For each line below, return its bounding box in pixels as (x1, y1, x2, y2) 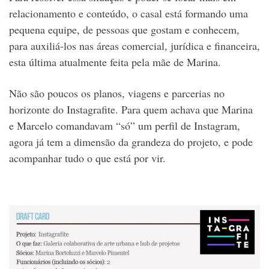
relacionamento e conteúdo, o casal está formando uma (9, 6, 248, 21)
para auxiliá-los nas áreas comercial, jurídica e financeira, (9, 38, 260, 53)
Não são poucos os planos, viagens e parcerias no (9, 86, 225, 101)
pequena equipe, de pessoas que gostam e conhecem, (9, 22, 240, 37)
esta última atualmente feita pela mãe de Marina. (9, 55, 221, 70)
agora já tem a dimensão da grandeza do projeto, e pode (9, 134, 253, 150)
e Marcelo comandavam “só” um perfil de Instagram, (9, 118, 240, 133)
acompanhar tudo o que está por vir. (9, 151, 166, 166)
